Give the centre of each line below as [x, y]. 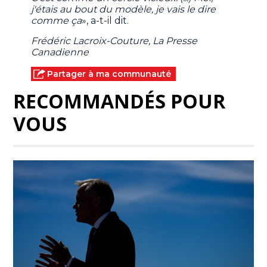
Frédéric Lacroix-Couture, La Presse [114, 41]
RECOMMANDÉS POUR [119, 101]
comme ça [57, 21]
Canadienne [60, 52]
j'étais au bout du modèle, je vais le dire [124, 10]
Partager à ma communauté [109, 74]
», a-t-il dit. [105, 21]
